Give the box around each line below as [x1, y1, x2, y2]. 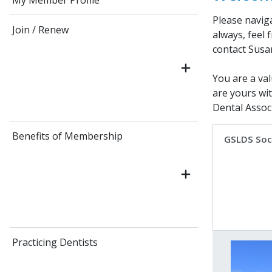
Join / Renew [12, 23, 69, 36]
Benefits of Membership [12, 129, 123, 143]
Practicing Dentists [12, 236, 98, 249]
